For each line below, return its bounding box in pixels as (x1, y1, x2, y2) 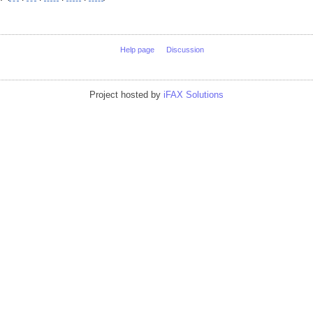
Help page (119, 45, 154, 54)
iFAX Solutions (163, 89, 224, 101)
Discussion (166, 45, 204, 54)
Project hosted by (89, 89, 163, 101)
